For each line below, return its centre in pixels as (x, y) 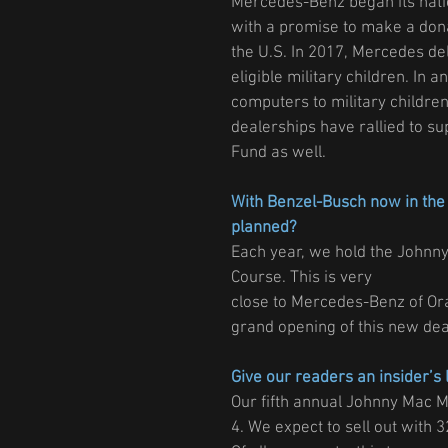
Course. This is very (301, 278)
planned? (264, 228)
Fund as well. (278, 153)
